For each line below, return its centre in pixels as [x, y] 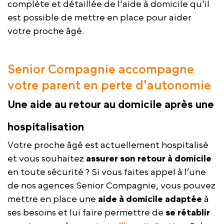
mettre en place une [53, 199]
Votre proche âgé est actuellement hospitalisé [108, 145]
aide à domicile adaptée [150, 199]
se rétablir [188, 212]
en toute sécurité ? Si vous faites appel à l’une [107, 172]
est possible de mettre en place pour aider [99, 17]
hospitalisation [46, 127]
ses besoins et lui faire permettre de [86, 212]
